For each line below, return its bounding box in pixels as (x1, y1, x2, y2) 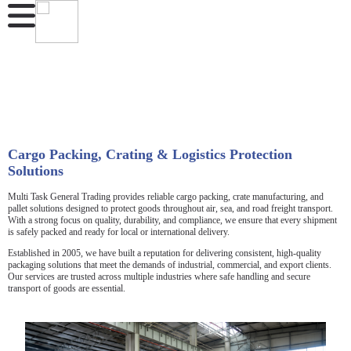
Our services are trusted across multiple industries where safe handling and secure (8, 270, 310, 282)
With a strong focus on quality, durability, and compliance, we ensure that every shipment (8, 214, 337, 226)
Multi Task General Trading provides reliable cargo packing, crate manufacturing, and (8, 190, 324, 202)
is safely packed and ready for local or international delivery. (8, 226, 230, 237)
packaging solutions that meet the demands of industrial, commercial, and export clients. (8, 259, 331, 270)
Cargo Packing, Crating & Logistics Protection (8, 146, 292, 162)
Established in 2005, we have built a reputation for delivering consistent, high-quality (8, 247, 321, 259)
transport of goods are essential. (8, 282, 125, 294)
